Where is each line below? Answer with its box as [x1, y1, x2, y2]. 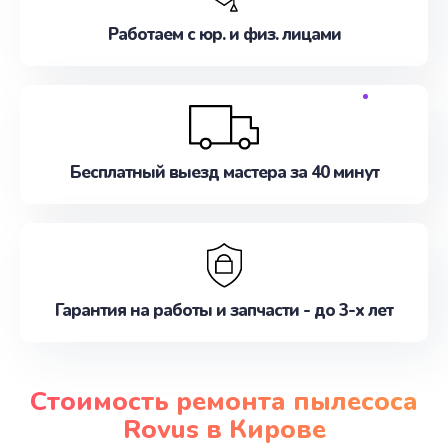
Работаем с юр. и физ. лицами [107, 23, 341, 46]
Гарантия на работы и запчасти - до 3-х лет [55, 299, 393, 322]
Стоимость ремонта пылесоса [30, 383, 418, 419]
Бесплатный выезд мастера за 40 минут [69, 161, 379, 184]
